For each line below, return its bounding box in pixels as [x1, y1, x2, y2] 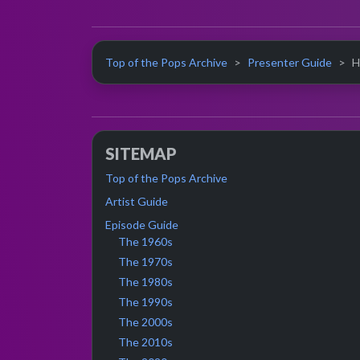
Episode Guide [105, 218, 178, 231]
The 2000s [118, 315, 173, 329]
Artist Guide [105, 194, 168, 208]
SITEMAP [105, 144, 177, 163]
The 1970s [118, 255, 173, 268]
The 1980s [118, 275, 173, 288]
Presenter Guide [247, 55, 332, 69]
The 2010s [118, 335, 173, 349]
